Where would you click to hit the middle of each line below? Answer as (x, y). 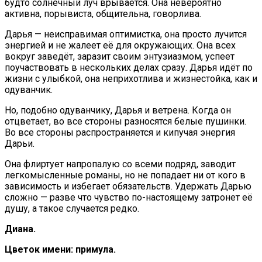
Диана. (20, 229)
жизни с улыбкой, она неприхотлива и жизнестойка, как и (131, 78)
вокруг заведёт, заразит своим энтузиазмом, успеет (120, 56)
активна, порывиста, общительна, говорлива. (103, 13)
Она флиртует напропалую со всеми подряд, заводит (120, 164)
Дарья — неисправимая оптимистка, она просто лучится (126, 34)
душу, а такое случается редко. (72, 208)
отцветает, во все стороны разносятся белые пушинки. (125, 121)
